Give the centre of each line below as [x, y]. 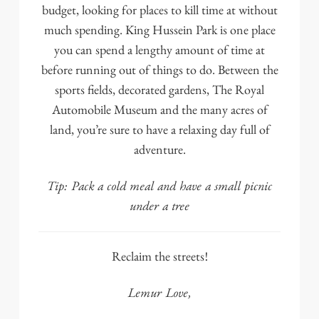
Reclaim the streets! [159, 257]
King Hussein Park [171, 30]
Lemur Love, [159, 292]
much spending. [84, 30]
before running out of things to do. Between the [159, 70]
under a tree [159, 205]
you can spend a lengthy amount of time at [159, 50]
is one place [246, 30]
